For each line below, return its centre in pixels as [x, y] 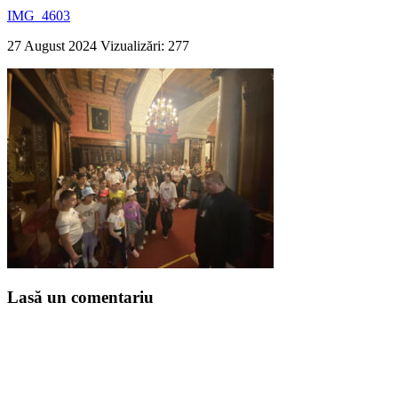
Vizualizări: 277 [145, 45]
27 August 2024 [54, 45]
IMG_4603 [39, 15]
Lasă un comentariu [80, 298]
